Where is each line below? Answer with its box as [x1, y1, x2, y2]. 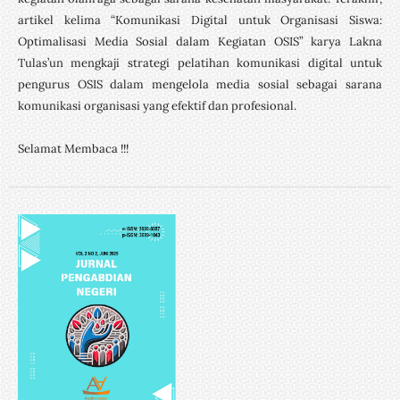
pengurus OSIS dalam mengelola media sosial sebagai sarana [17, 76, 383, 92]
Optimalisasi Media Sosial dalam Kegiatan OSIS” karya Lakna [17, 33, 383, 49]
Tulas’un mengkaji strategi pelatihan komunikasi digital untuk [17, 54, 383, 71]
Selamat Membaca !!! [17, 140, 129, 156]
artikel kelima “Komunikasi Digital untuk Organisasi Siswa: [17, 12, 383, 28]
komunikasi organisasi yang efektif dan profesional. [17, 97, 296, 113]
